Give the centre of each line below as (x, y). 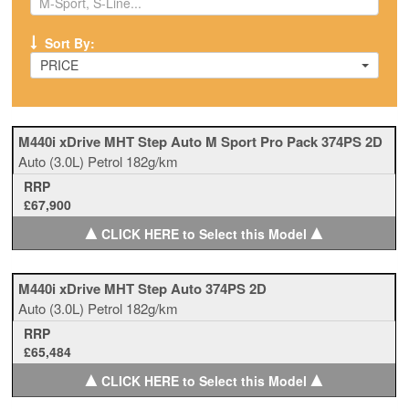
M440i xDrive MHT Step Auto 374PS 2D (143, 288)
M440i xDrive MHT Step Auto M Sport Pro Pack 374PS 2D (201, 142)
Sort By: (68, 43)
